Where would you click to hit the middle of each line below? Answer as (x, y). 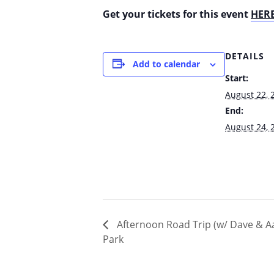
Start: (237, 78)
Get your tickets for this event (177, 14)
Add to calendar (166, 64)
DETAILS (245, 56)
